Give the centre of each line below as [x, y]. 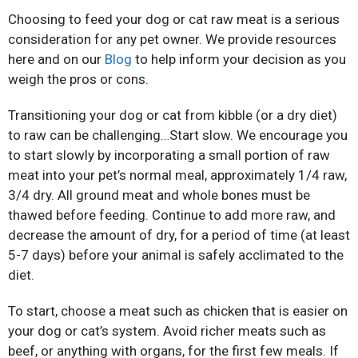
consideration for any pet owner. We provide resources [172, 39]
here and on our [56, 59]
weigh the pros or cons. [78, 79]
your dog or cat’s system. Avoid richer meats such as [167, 330]
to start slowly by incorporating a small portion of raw [169, 155]
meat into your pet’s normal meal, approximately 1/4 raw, [177, 175]
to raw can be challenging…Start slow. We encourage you [178, 135]
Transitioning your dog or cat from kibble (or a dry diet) [173, 115]
